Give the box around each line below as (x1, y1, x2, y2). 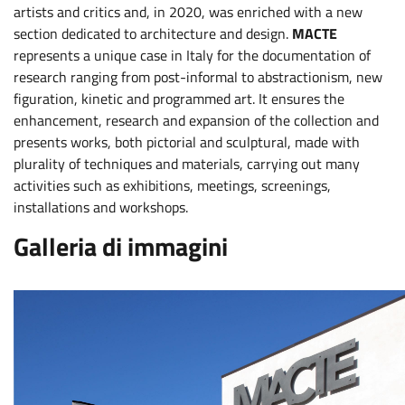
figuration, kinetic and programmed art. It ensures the (14, 88, 344, 109)
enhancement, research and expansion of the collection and (14, 109, 379, 131)
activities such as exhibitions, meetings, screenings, (14, 174, 331, 196)
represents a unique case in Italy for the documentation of (14, 44, 371, 66)
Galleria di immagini (14, 227, 228, 266)
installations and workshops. (14, 196, 188, 218)
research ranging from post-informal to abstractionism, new (14, 66, 382, 88)
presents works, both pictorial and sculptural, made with (14, 131, 360, 153)
